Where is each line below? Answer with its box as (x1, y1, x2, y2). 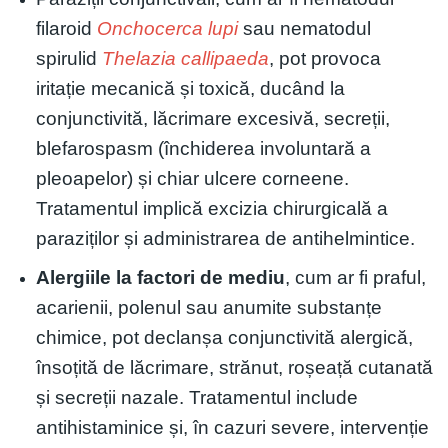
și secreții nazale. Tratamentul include (35, 387, 358, 409)
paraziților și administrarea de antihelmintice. (35, 227, 415, 249)
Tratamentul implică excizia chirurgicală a (35, 197, 388, 219)
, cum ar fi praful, (284, 267, 426, 289)
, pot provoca (268, 47, 381, 69)
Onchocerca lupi (96, 17, 238, 39)
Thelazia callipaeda (101, 47, 269, 69)
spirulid (35, 47, 102, 69)
